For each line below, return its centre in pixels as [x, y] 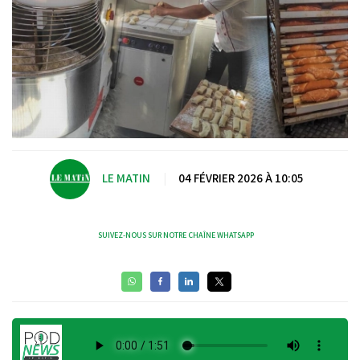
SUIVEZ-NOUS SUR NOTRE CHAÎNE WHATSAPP [176, 235]
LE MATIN [126, 178]
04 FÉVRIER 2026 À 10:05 [240, 178]
